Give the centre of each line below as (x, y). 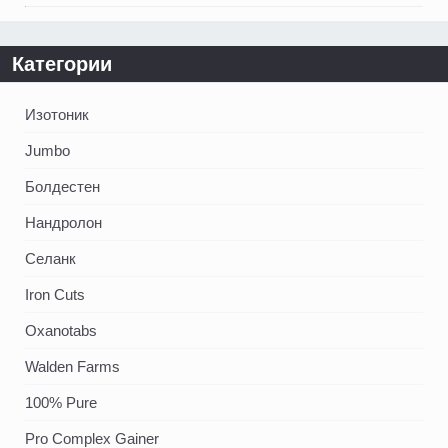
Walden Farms (72, 367)
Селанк (50, 259)
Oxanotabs (61, 331)
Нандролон (63, 223)
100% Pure (61, 403)
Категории (62, 64)
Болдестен (62, 187)
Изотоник (57, 115)
